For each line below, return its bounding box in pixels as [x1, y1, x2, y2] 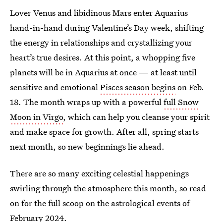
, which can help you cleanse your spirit [63, 111, 210, 122]
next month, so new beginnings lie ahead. [10, 141, 165, 152]
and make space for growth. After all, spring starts [10, 126, 199, 137]
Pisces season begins [100, 81, 175, 93]
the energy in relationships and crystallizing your [10, 37, 192, 48]
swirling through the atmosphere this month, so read [10, 182, 206, 194]
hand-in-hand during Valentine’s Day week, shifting [10, 22, 204, 33]
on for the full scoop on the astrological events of [10, 197, 190, 209]
